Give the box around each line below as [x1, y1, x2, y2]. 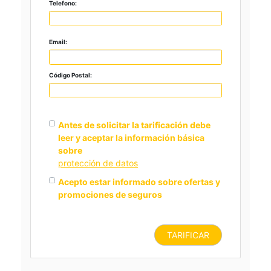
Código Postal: [49, 71, 92, 79]
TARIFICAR [167, 230, 209, 241]
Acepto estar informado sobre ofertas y [58, 177, 220, 188]
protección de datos [58, 158, 138, 169]
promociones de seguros [58, 189, 162, 200]
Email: [49, 38, 67, 46]
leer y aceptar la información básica [58, 132, 204, 143]
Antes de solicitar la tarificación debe [58, 120, 211, 131]
